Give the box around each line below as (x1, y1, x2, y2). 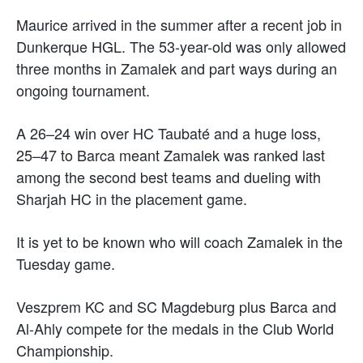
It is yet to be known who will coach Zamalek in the (16, 230, 343, 252)
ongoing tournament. (16, 79, 150, 100)
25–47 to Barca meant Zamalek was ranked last (16, 143, 325, 165)
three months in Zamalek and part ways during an (16, 57, 337, 79)
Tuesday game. (16, 252, 115, 274)
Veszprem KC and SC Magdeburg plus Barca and (16, 295, 336, 317)
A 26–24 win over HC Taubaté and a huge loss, (16, 122, 321, 143)
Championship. (16, 339, 113, 361)
